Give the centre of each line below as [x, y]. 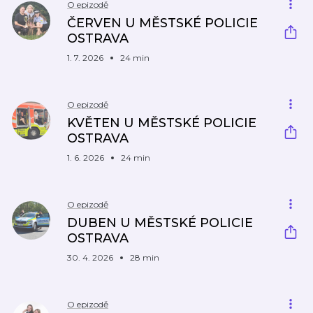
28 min [145, 257]
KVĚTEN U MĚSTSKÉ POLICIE [162, 123]
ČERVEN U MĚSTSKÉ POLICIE [162, 23]
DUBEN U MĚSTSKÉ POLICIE [160, 223]
